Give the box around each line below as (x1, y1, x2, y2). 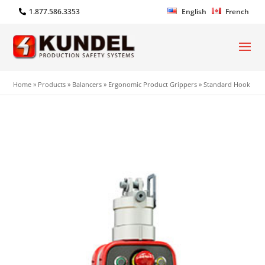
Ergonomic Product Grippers (108, 80, 198, 89)
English (181, 7, 206, 17)
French (225, 7, 250, 17)
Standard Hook (203, 80, 251, 89)
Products (38, 80, 66, 89)
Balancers (72, 80, 102, 89)
